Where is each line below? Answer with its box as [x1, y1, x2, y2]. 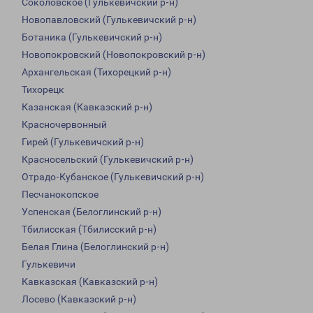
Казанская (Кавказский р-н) [22, 101, 152, 113]
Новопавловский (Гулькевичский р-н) [22, 14, 196, 26]
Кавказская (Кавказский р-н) [22, 276, 158, 288]
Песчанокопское [22, 189, 99, 201]
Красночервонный [22, 119, 107, 131]
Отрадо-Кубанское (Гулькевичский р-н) [22, 171, 204, 183]
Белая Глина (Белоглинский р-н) [22, 241, 169, 253]
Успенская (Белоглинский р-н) [22, 206, 161, 218]
